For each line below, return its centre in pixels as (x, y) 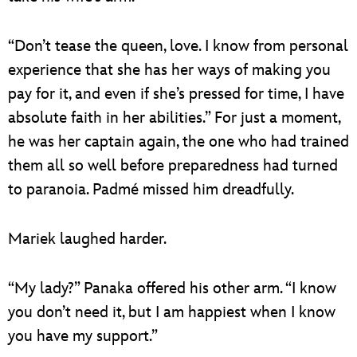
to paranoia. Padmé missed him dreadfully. (151, 189)
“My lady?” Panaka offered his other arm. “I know (172, 288)
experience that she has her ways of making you (169, 70)
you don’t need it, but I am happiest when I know (172, 312)
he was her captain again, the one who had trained (178, 141)
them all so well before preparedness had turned (173, 165)
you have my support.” (83, 336)
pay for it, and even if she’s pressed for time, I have (176, 94)
